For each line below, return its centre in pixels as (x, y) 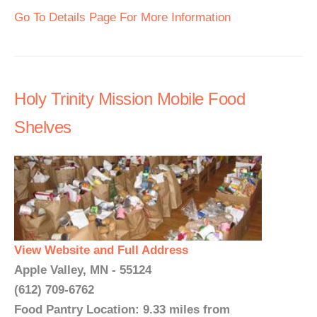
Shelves (43, 127)
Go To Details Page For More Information (122, 17)
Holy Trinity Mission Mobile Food (129, 99)
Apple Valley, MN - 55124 (83, 270)
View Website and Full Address (101, 250)
